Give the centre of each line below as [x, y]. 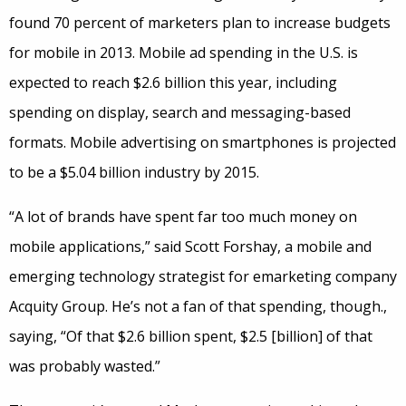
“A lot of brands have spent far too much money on [183, 217]
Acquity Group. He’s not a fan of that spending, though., [198, 307]
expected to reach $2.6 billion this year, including [173, 83]
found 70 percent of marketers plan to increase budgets [200, 23]
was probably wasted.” [85, 367]
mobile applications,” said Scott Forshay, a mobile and [190, 247]
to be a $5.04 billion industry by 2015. [134, 173]
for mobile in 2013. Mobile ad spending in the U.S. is [184, 53]
